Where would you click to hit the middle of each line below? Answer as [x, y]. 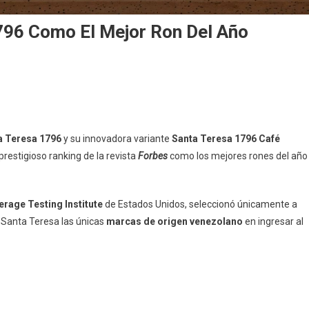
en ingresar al [274, 221]
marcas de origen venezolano [176, 221]
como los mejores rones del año [239, 156]
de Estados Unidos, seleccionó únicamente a [201, 204]
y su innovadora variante [118, 138]
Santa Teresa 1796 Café [226, 138]
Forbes [154, 156]
